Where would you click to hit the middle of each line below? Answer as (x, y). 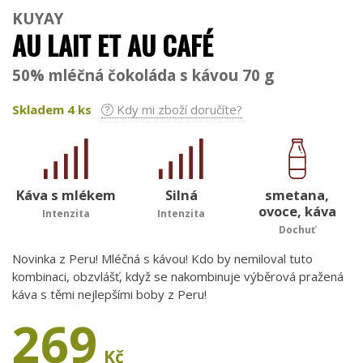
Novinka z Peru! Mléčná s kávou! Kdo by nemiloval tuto (162, 259)
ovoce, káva (297, 211)
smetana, (297, 195)
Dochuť (297, 230)
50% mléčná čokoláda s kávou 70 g (143, 75)
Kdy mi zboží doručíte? (178, 109)
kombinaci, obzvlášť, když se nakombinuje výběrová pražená (178, 277)
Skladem (40, 109)
